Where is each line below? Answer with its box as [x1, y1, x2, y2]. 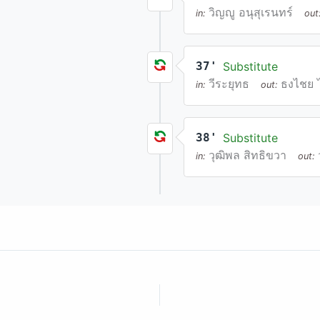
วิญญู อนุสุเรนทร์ [209, 5, 293, 19]
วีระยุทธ [209, 76, 249, 91]
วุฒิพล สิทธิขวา [209, 148, 286, 162]
